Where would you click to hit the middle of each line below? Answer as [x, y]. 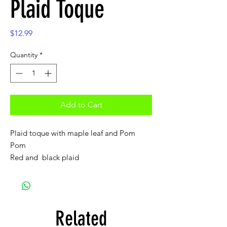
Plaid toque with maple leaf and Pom [73, 133]
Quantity [24, 55]
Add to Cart [81, 105]
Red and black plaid [45, 157]
